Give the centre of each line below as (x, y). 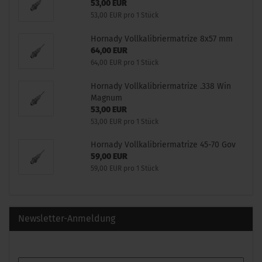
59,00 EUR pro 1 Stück (124, 168)
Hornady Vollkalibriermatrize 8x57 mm (161, 39)
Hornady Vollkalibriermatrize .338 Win (161, 86)
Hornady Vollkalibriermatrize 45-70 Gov (163, 145)
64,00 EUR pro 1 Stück (124, 63)
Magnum (106, 98)
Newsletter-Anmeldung (67, 218)
